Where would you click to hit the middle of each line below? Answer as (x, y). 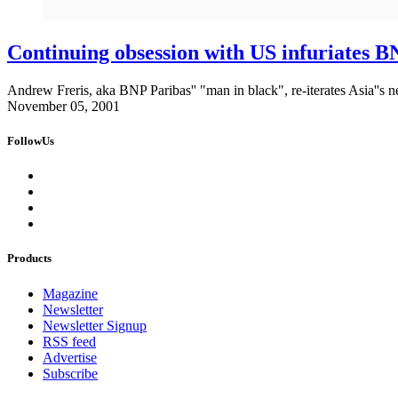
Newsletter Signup (95, 325)
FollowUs (31, 141)
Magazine (70, 293)
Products (29, 259)
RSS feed (69, 341)
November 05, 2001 (64, 106)
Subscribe (70, 373)
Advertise (70, 357)
